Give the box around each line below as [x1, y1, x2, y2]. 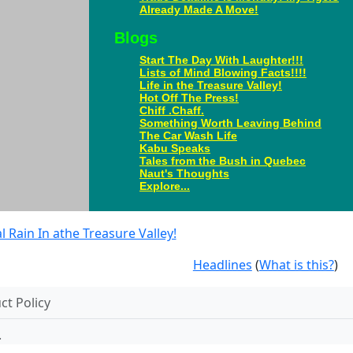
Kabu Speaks [139, 142, 210, 154]
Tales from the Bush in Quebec [139, 154, 306, 167]
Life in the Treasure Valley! [139, 79, 282, 91]
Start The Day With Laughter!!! [139, 54, 303, 66]
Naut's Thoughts [139, 167, 229, 180]
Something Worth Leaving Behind [139, 117, 321, 129]
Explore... [139, 180, 190, 192]
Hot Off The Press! [139, 91, 239, 104]
